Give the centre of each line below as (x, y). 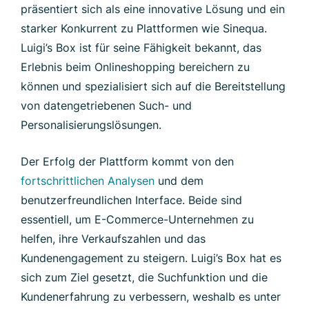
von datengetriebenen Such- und (106, 106)
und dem (179, 181)
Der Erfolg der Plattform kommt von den (127, 162)
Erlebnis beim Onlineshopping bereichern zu (135, 67)
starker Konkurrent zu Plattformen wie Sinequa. (144, 29)
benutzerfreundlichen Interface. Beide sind (131, 200)
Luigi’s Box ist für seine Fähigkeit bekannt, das (141, 48)
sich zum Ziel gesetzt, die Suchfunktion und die (144, 278)
